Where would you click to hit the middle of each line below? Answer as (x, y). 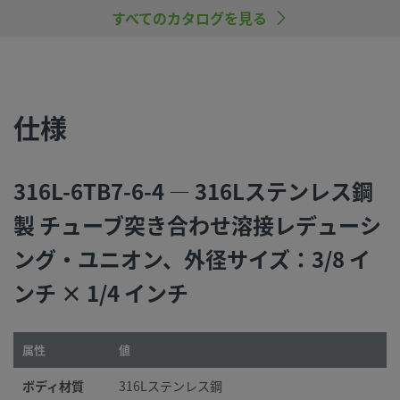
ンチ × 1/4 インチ (101, 292)
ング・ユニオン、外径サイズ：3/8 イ (192, 258)
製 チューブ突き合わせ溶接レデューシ (197, 225)
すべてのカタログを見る (189, 18)
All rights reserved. (265, 48)
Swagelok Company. (129, 48)
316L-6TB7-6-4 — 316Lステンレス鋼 (193, 191)
